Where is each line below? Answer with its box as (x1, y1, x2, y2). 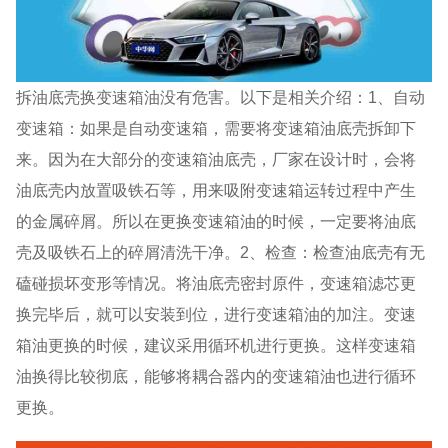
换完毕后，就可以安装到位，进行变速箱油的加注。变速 (16, 304, 417, 323)
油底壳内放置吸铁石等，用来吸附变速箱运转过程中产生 (16, 180, 417, 199)
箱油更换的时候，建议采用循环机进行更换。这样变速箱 (16, 335, 417, 354)
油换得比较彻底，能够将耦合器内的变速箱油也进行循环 (16, 366, 417, 385)
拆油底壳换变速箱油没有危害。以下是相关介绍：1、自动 (16, 87, 426, 106)
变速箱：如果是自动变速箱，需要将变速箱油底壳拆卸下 (16, 118, 417, 137)
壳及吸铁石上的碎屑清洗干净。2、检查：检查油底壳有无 (16, 242, 426, 261)
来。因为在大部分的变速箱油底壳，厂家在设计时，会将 (16, 149, 417, 168)
